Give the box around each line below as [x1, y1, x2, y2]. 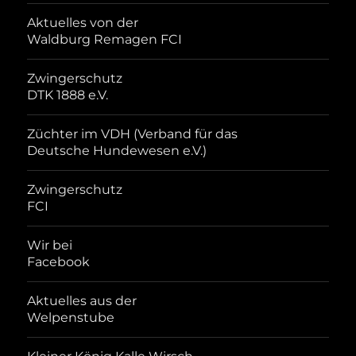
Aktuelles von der [27, 15, 139, 31]
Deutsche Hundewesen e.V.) [27, 143, 207, 159]
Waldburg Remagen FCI [27, 32, 183, 48]
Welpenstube [27, 310, 115, 326]
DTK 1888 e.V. [27, 87, 109, 103]
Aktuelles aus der [27, 293, 137, 309]
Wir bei [27, 238, 73, 253]
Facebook [27, 254, 91, 270]
